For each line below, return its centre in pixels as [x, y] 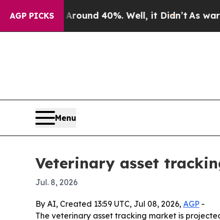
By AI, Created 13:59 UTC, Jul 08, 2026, [109, 204]
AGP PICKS [32, 16]
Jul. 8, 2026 [56, 182]
